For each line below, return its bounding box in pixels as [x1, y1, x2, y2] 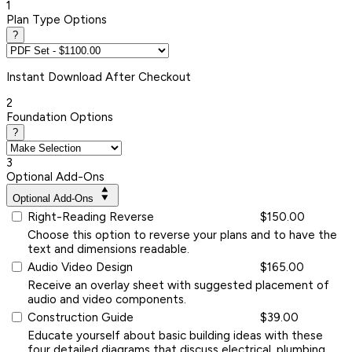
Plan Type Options [6, 12, 107, 27]
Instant [6, 69, 48, 84]
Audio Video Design [27, 259, 133, 274]
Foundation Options [6, 109, 113, 124]
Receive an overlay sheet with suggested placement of [27, 277, 329, 292]
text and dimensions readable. [27, 241, 189, 256]
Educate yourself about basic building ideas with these [27, 328, 323, 343]
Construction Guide [27, 310, 134, 324]
